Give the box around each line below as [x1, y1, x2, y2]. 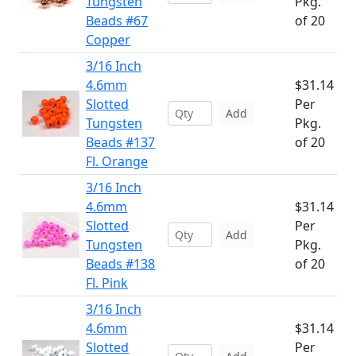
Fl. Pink [86, 274, 128, 292]
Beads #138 [86, 255, 155, 273]
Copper [86, 31, 130, 48]
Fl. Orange [86, 153, 148, 170]
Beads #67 [86, 12, 148, 29]
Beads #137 [86, 133, 155, 151]
